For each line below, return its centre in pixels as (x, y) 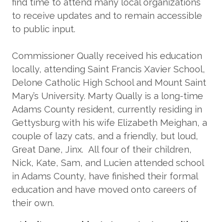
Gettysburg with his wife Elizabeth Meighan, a (110, 122)
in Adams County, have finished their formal (105, 176)
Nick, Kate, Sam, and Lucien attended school (108, 163)
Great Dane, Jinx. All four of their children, (102, 149)
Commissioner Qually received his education (107, 55)
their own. (33, 203)
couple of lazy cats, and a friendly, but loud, (105, 136)
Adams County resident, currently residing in (107, 109)
